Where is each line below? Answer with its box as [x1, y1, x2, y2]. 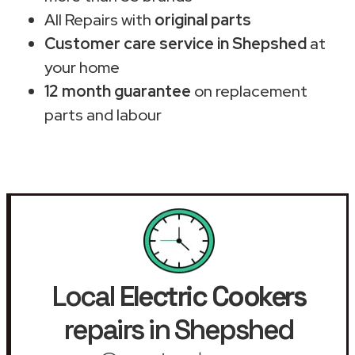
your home [44, 56, 120, 78]
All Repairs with [44, 9, 155, 30]
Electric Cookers [120, 278, 305, 314]
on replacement [191, 80, 307, 101]
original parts [155, 9, 251, 30]
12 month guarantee [44, 80, 191, 101]
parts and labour [44, 104, 162, 125]
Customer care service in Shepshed [44, 32, 307, 54]
